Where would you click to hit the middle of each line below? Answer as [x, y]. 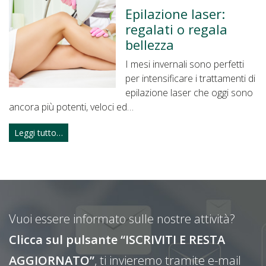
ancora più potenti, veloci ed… [71, 107]
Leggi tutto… [39, 132]
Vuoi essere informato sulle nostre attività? [122, 218]
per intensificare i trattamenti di [190, 78]
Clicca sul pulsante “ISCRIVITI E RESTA [117, 239]
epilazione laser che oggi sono [189, 92]
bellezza [150, 44]
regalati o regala [176, 29]
